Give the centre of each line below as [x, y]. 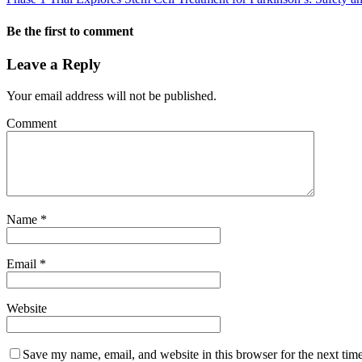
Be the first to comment [70, 31]
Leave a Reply [54, 64]
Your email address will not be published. [112, 95]
